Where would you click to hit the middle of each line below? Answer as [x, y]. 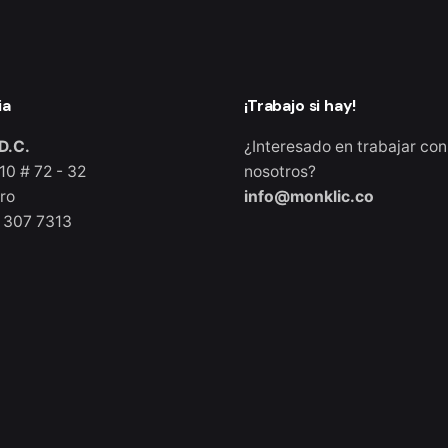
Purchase [59, 420]
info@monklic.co [309, 196]
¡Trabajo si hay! [300, 105]
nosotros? [280, 171]
